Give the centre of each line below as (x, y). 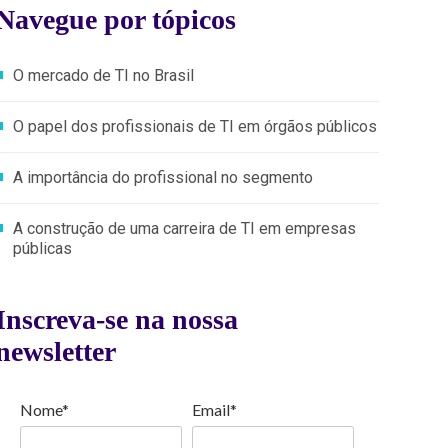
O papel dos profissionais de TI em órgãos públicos (195, 126)
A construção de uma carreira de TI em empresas (184, 228)
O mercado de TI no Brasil (103, 75)
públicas (42, 248)
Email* (214, 409)
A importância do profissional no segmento (163, 177)
